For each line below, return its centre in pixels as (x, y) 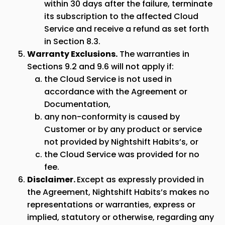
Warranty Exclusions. (72, 54)
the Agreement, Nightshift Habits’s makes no (118, 192)
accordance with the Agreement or (116, 92)
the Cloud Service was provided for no (122, 154)
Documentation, (77, 104)
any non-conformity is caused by (112, 117)
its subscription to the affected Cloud (121, 16)
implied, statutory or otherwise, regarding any (121, 217)
